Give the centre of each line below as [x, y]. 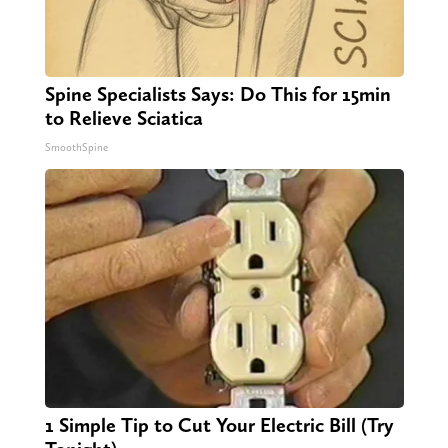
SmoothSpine [76, 148]
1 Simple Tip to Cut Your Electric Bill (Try [219, 425]
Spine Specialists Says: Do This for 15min [217, 94]
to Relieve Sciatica [123, 118]
